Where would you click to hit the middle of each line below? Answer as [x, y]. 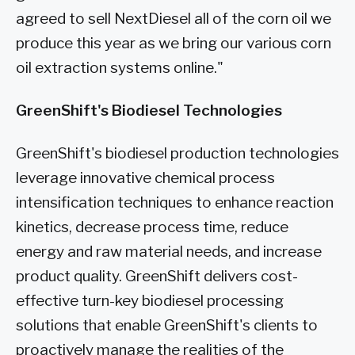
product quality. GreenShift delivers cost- [157, 276]
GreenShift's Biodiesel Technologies [149, 110]
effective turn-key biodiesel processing [150, 300]
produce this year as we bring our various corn [174, 44]
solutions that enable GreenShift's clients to [167, 325]
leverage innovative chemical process [145, 177]
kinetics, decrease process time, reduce [152, 227]
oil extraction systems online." [120, 68]
